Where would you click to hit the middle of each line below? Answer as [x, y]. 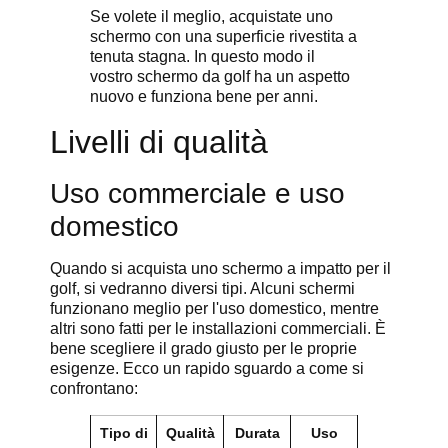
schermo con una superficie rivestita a [223, 37]
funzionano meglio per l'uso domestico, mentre [214, 309]
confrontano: [94, 389]
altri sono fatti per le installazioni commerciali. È [218, 329]
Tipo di [123, 433]
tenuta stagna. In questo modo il [202, 57]
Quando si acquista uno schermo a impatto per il [220, 269]
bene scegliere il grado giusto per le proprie [203, 349]
